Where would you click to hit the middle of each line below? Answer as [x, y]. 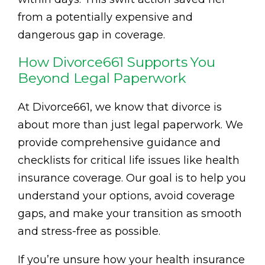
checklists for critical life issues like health [129, 160]
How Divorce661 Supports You [117, 62]
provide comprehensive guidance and [119, 142]
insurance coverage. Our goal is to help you [132, 178]
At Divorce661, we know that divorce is [120, 107]
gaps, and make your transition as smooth [130, 213]
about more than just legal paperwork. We [130, 125]
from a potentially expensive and [105, 17]
